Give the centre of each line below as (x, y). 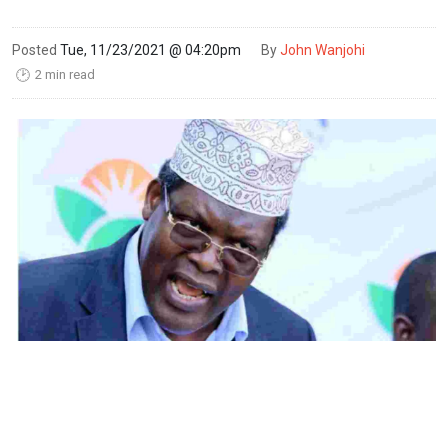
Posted (34, 49)
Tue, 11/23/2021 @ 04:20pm (150, 49)
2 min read (63, 74)
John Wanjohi (322, 49)
